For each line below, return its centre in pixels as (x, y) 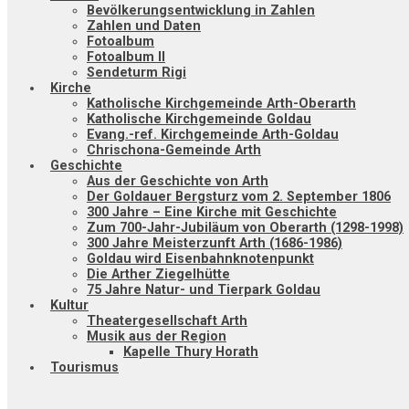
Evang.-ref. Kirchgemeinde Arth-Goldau (213, 135)
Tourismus (84, 368)
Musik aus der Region (157, 337)
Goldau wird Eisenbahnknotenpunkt (200, 259)
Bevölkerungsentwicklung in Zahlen (201, 11)
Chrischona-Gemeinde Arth (174, 151)
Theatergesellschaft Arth (167, 321)
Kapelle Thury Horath (191, 352)
